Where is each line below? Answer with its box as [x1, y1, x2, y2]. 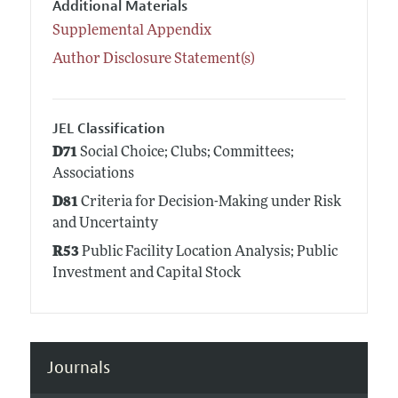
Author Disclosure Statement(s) [52, 52, 255, 67]
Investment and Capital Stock [52, 267, 241, 282]
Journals [46, 356, 110, 378]
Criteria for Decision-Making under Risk [77, 195, 341, 211]
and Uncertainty [52, 217, 158, 232]
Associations [52, 167, 134, 182]
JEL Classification [52, 119, 165, 138]
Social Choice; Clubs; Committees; [76, 146, 294, 161]
